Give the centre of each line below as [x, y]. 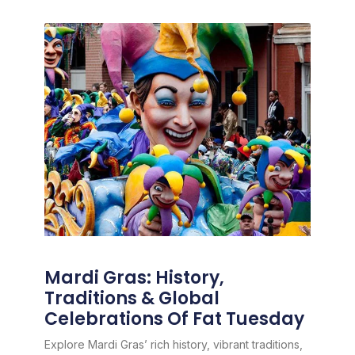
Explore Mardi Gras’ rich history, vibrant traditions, [173, 345]
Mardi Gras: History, [134, 278]
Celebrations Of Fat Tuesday [174, 319]
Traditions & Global [132, 299]
